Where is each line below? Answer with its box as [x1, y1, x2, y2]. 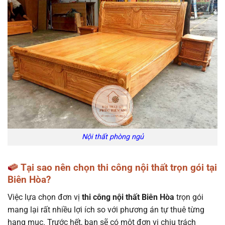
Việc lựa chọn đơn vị [8, 192, 80, 202]
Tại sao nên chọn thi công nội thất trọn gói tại [18, 162, 217, 174]
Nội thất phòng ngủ [81, 133, 144, 142]
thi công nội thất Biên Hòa [80, 192, 174, 202]
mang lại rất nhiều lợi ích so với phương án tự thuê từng [8, 204, 204, 214]
